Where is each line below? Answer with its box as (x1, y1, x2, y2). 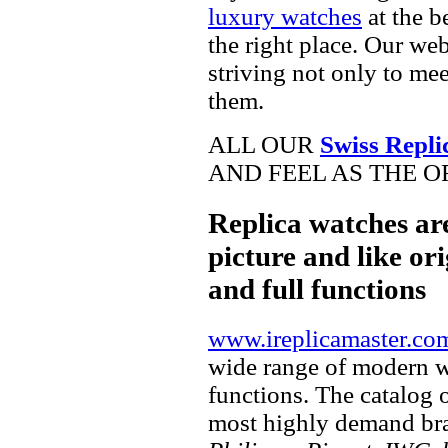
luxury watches (208, 2, 362, 30)
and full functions (208, 272, 426, 305)
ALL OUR (208, 130, 320, 158)
